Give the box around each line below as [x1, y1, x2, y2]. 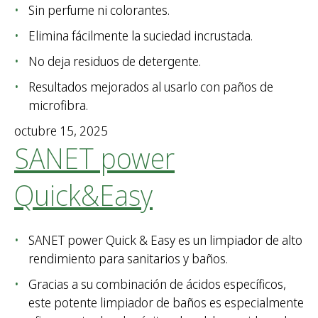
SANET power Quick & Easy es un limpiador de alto [28, 231, 302, 249]
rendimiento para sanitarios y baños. [28, 250, 228, 268]
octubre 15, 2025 [14, 122, 108, 140]
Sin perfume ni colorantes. [28, 1, 170, 19]
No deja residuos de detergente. [28, 53, 201, 70]
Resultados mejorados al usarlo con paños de [28, 78, 273, 96]
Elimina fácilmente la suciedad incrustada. [28, 27, 253, 45]
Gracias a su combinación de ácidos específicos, [28, 275, 286, 293]
